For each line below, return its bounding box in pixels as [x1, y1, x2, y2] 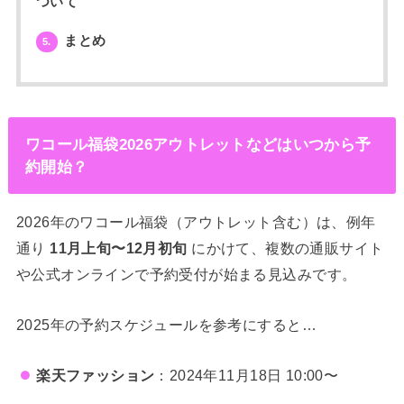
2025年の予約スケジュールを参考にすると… [15, 316, 317, 333]
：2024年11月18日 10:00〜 [154, 366, 339, 383]
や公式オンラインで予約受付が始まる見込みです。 [15, 266, 357, 283]
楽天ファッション [36, 366, 155, 383]
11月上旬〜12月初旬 [50, 240, 188, 257]
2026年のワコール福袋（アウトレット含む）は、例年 [15, 214, 376, 231]
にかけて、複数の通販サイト [187, 240, 384, 257]
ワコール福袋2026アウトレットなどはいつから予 [24, 134, 372, 153]
